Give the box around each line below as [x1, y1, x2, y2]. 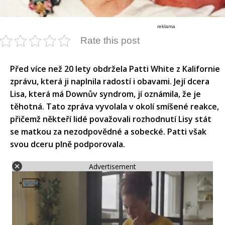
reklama [157, 24, 176, 30]
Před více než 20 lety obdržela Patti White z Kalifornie [10, 63, 220, 75]
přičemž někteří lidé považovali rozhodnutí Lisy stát [10, 114, 211, 125]
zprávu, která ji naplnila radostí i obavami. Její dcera [10, 76, 209, 87]
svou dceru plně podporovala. [10, 139, 125, 150]
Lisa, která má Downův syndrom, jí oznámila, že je [10, 88, 201, 100]
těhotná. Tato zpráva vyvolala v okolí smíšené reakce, [10, 101, 219, 113]
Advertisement [89, 161, 136, 171]
